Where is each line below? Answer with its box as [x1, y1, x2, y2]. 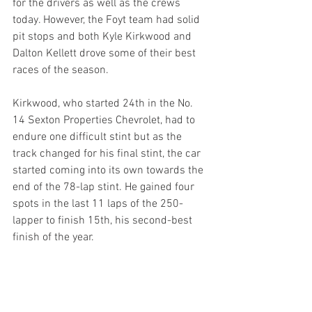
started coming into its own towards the [13, 164, 206, 178]
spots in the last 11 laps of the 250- [13, 197, 183, 212]
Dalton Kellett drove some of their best [13, 47, 198, 61]
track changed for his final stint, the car [13, 147, 203, 162]
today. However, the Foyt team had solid [13, 13, 203, 28]
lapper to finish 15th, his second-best [13, 214, 195, 228]
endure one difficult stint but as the [13, 130, 185, 145]
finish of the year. [13, 231, 94, 245]
